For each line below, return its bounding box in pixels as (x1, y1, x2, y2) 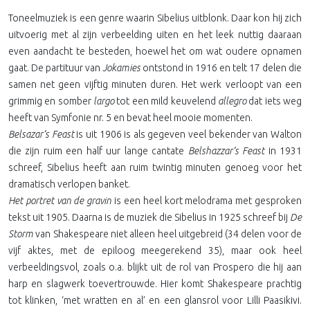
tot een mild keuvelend (114, 95, 218, 107)
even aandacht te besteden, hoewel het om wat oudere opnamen (8, 46, 302, 57)
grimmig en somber (8, 95, 94, 107)
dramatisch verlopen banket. (8, 179, 130, 190)
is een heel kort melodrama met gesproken (114, 195, 302, 206)
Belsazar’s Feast (8, 129, 74, 140)
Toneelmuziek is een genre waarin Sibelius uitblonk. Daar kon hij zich (8, 12, 302, 24)
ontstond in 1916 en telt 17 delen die (143, 62, 302, 73)
